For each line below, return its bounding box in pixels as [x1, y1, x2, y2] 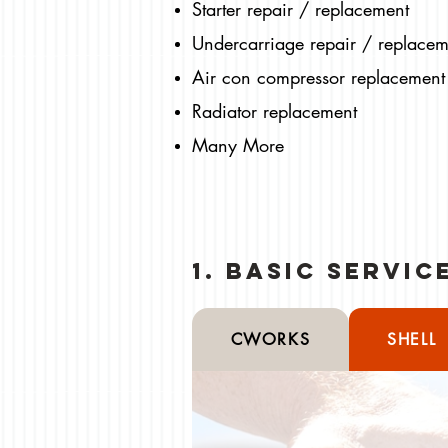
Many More [192, 133, 284, 158]
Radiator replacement [192, 99, 363, 124]
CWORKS [230, 329, 311, 351]
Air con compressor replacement [192, 65, 445, 90]
